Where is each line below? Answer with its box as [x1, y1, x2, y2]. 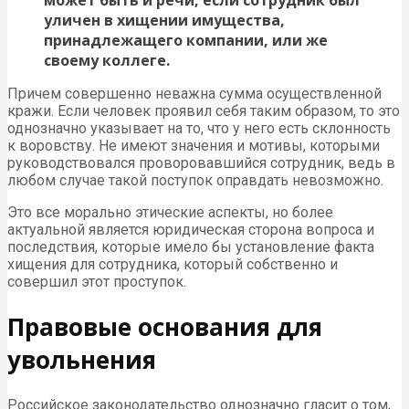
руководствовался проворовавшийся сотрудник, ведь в [7, 154, 395, 173]
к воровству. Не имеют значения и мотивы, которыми [7, 137, 380, 155]
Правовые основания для [7, 309, 322, 343]
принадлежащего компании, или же [44, 30, 328, 51]
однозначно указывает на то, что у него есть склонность [7, 120, 391, 138]
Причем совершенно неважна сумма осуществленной [7, 85, 382, 103]
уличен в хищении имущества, [44, 10, 285, 31]
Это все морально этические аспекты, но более [7, 204, 333, 222]
